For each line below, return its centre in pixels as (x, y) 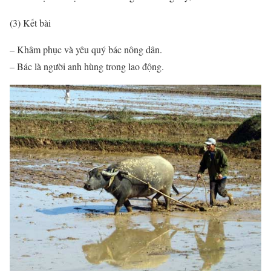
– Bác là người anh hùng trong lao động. (87, 66)
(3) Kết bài (30, 22)
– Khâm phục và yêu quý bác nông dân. (86, 49)
